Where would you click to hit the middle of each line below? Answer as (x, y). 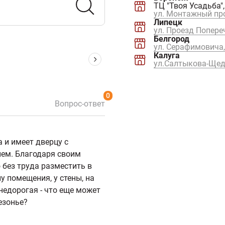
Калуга (167, 56)
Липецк (168, 23)
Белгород (172, 39)
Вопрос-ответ (80, 104)
